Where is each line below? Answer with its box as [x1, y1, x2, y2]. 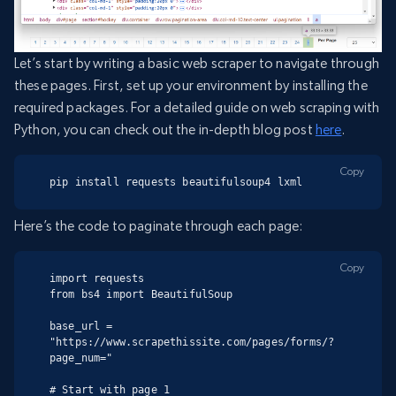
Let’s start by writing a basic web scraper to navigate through [14, 55, 379, 72]
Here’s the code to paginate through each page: [14, 217, 303, 234]
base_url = [49, 319, 113, 332]
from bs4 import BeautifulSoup [49, 287, 233, 301]
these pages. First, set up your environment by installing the [14, 77, 368, 95]
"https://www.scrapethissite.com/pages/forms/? [49, 335, 335, 348]
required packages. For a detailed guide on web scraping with [14, 99, 380, 117]
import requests [49, 271, 145, 285]
